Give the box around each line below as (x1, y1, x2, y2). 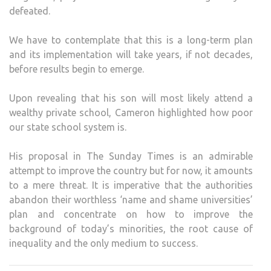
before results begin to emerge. (9, 64, 144, 75)
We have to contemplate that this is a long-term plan (9, 34, 253, 46)
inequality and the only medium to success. (9, 238, 198, 249)
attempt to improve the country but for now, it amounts (9, 165, 253, 177)
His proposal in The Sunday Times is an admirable (9, 151, 253, 162)
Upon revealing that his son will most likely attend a (9, 93, 253, 104)
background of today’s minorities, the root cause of (9, 223, 253, 235)
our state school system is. (9, 122, 126, 133)
